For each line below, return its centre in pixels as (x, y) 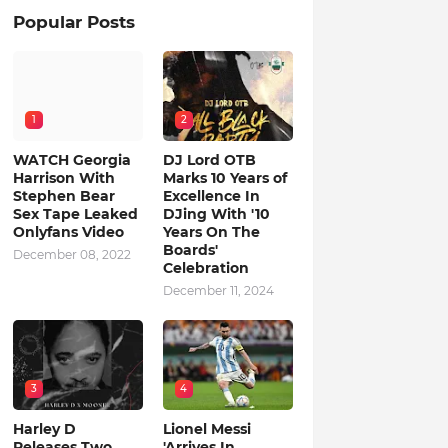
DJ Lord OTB (209, 160)
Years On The (211, 232)
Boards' (190, 250)
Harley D (44, 429)
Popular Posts (73, 22)
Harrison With (63, 178)
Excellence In (211, 196)
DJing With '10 (216, 214)
